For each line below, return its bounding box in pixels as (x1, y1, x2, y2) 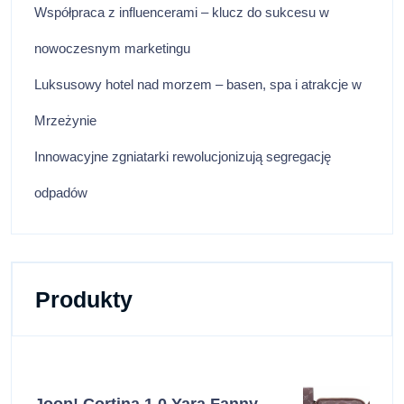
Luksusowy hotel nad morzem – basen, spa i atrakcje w (34, 77, 362, 93)
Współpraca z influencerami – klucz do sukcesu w (34, 5, 329, 21)
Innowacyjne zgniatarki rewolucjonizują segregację (34, 149, 331, 165)
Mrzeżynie (34, 113, 96, 129)
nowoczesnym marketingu (34, 41, 190, 57)
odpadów (34, 185, 87, 201)
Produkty (35, 287, 133, 313)
